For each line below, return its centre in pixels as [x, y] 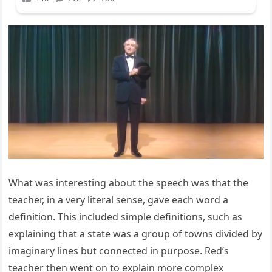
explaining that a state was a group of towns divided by [136, 234]
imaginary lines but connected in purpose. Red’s [119, 251]
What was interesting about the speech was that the [129, 183]
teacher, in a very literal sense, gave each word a [119, 200]
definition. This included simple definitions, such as [126, 217]
